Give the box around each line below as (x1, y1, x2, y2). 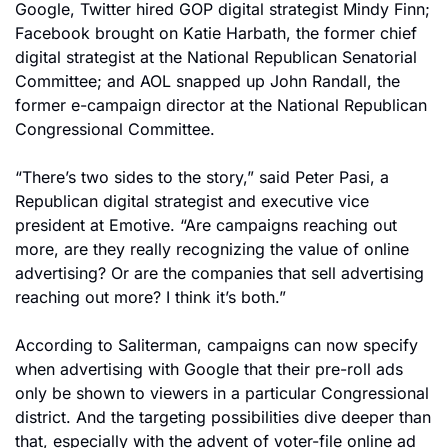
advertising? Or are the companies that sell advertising (15, 263, 424, 283)
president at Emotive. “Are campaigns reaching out (15, 215, 397, 235)
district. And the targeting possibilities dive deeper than (15, 407, 431, 427)
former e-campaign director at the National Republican (15, 95, 427, 115)
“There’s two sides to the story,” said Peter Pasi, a (15, 167, 389, 187)
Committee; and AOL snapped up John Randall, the (15, 71, 400, 91)
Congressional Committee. (15, 119, 215, 139)
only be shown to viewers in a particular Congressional (15, 383, 429, 403)
